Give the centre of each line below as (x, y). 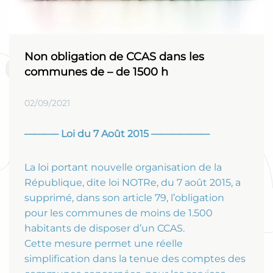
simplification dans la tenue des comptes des (135, 259)
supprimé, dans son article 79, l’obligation (124, 198)
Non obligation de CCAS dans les (114, 57)
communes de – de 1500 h (96, 72)
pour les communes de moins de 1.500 (119, 213)
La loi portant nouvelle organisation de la (123, 168)
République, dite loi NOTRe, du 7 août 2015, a (133, 183)
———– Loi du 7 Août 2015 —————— (117, 134)
